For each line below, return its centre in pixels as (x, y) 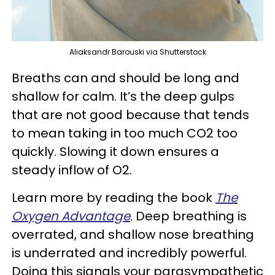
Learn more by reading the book (114, 198)
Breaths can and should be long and (126, 78)
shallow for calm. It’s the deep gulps (123, 97)
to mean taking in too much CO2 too (125, 134)
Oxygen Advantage (71, 216)
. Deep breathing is (188, 216)
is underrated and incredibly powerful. (129, 253)
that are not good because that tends (130, 115)
